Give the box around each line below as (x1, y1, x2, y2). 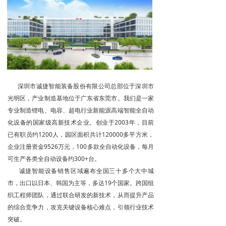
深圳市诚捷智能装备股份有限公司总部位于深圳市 (8, 82, 154, 90)
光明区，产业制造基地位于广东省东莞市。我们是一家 (8, 94, 154, 102)
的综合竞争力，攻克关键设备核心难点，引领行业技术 (8, 203, 154, 211)
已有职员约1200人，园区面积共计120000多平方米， (8, 130, 154, 139)
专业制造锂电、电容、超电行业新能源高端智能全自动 (8, 106, 154, 115)
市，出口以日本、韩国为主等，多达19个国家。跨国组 (8, 179, 154, 187)
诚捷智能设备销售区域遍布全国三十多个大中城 (8, 166, 154, 175)
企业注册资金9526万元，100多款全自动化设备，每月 (8, 142, 154, 151)
